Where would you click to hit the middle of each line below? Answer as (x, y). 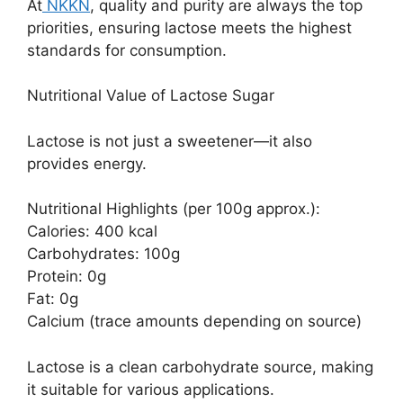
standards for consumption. (127, 50)
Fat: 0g (53, 299)
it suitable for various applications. (151, 389)
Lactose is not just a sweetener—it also (170, 141)
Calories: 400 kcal (92, 232)
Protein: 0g (67, 277)
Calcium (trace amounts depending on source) (194, 322)
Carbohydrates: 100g (103, 254)
